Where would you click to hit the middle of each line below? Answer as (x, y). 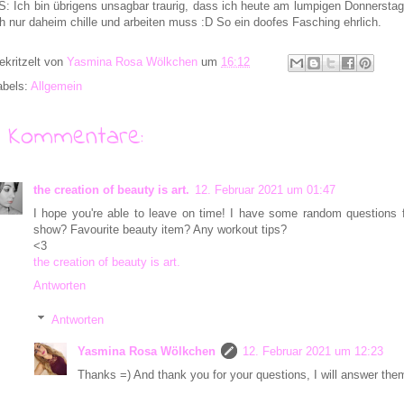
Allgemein (56, 86)
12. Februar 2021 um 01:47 (265, 189)
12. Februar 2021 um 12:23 (313, 352)
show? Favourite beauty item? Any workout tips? (160, 229)
